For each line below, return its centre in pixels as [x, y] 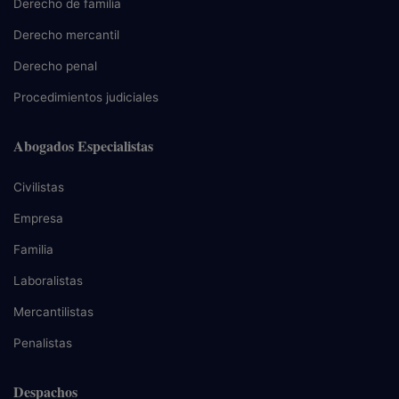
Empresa [38, 218]
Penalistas [43, 343]
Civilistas [39, 187]
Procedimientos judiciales [86, 97]
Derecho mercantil [66, 35]
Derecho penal [55, 66]
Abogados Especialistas [83, 146]
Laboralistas [48, 281]
